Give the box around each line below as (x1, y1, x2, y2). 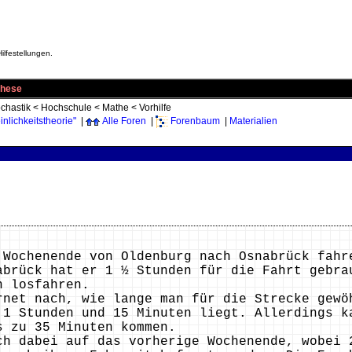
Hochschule (41, 102, 92, 113)
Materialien (229, 115, 277, 127)
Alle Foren (102, 115, 146, 127)
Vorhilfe (139, 102, 171, 113)
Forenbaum (170, 115, 220, 127)
